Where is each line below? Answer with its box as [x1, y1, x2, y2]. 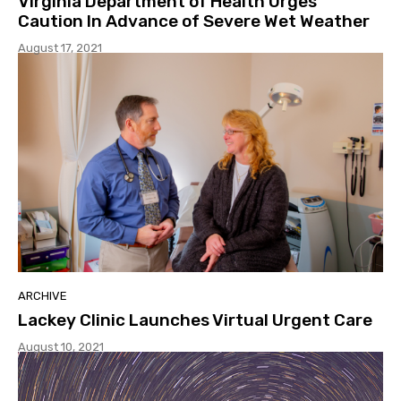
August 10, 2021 [18, 339, 104, 354]
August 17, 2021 [18, 41, 102, 55]
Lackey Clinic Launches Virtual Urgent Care [18, 309, 372, 330]
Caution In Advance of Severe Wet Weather [18, 11, 370, 32]
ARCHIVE [18, 288, 67, 303]
